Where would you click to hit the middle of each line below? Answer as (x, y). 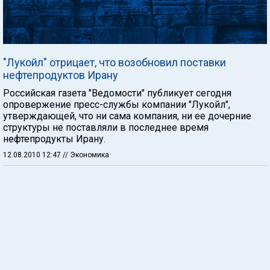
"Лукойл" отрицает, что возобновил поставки (115, 62)
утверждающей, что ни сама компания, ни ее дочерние (127, 116)
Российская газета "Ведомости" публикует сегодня (117, 93)
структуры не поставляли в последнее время (106, 127)
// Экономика (86, 155)
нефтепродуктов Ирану (61, 75)
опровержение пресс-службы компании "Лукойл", (117, 105)
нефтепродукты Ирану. (54, 139)
